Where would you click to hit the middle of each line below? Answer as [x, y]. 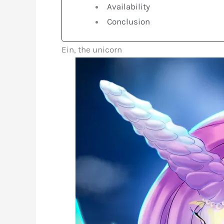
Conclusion [129, 21]
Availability [129, 6]
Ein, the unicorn [92, 49]
